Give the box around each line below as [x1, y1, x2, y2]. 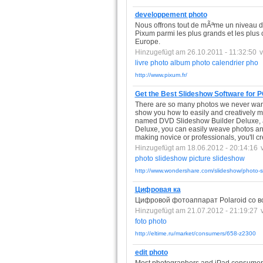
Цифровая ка [134, 186, 181, 194]
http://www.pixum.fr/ [134, 72, 187, 78]
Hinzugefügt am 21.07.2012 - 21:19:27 [134, 207, 258, 215]
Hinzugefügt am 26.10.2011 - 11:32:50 [134, 48, 257, 56]
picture [188, 154, 211, 163]
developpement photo [134, 11, 207, 19]
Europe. [134, 38, 160, 46]
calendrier [211, 59, 244, 67]
